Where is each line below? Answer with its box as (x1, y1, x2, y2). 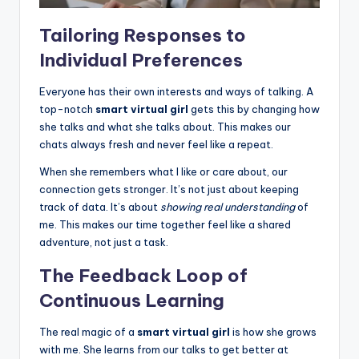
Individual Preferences (39, 48, 243, 71)
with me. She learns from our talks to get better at (39, 342, 288, 356)
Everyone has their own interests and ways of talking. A (39, 84, 313, 98)
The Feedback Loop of (39, 264, 248, 287)
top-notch (39, 102, 95, 115)
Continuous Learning (39, 288, 224, 312)
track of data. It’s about (39, 200, 160, 213)
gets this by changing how (188, 102, 320, 115)
